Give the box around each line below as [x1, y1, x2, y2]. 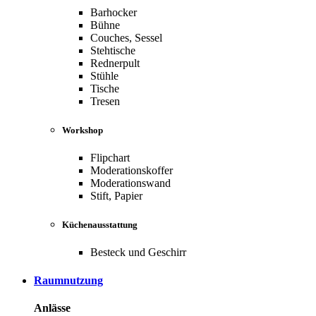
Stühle [90, 69, 119, 82]
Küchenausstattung [62, 219, 138, 231]
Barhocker [90, 6, 137, 18]
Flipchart [90, 151, 130, 164]
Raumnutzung [34, 274, 103, 286]
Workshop [62, 124, 103, 135]
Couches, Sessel [90, 31, 162, 44]
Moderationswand [90, 176, 171, 189]
